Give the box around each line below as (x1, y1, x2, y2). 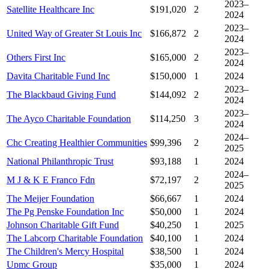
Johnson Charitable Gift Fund (7, 220, 119, 231)
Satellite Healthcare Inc (7, 4, 94, 15)
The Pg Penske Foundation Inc (7, 207, 124, 217)
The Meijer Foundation (7, 193, 94, 204)
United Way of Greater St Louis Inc (7, 28, 142, 39)
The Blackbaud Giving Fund (7, 89, 116, 100)
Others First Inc (7, 52, 65, 63)
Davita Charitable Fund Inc (7, 71, 110, 82)
